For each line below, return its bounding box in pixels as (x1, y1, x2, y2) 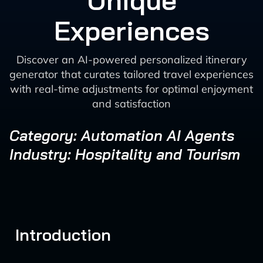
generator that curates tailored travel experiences (9, 68, 254, 81)
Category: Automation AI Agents (9, 126, 234, 144)
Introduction (15, 224, 111, 245)
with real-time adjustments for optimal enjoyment (10, 82, 253, 96)
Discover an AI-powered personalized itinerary (16, 53, 247, 66)
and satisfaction (92, 97, 171, 110)
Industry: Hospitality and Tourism (9, 145, 240, 163)
